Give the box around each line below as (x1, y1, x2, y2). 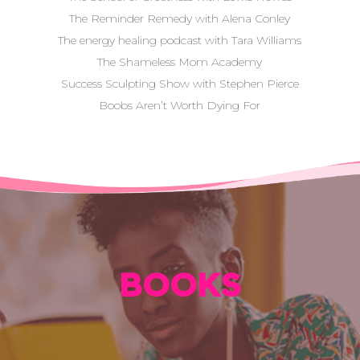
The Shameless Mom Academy (97, 55, 263, 69)
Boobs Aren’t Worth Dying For (99, 98, 261, 112)
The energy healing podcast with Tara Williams (58, 33, 302, 47)
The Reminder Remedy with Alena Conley (69, 11, 291, 26)
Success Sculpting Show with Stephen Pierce (60, 76, 299, 91)
